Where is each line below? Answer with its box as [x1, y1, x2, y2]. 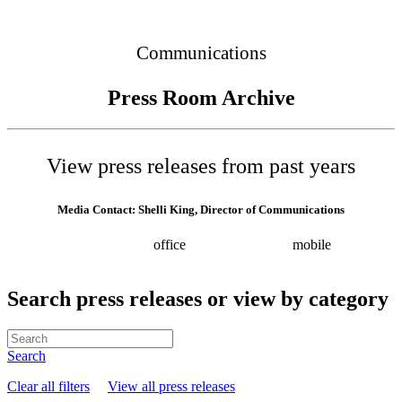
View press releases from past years [47, 153, 355, 178]
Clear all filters [7, 378, 90, 394]
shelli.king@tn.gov [103, 252, 211, 268]
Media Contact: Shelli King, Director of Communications [57, 202, 345, 216]
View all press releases [108, 378, 235, 394]
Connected [316, 5, 377, 21]
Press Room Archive [107, 85, 295, 109]
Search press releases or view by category [7, 286, 389, 310]
